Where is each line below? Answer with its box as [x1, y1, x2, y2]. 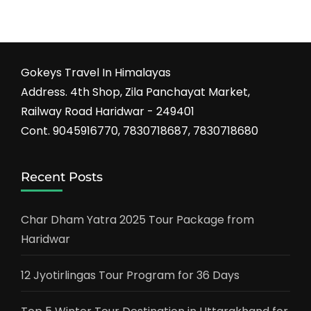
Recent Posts [21, 169, 103, 185]
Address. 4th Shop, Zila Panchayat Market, [21, 83, 250, 100]
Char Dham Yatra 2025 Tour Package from [21, 211, 254, 228]
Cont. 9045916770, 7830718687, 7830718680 [21, 122, 258, 139]
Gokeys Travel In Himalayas [21, 64, 171, 81]
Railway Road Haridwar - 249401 [21, 103, 194, 119]
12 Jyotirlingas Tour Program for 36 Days [21, 267, 239, 283]
